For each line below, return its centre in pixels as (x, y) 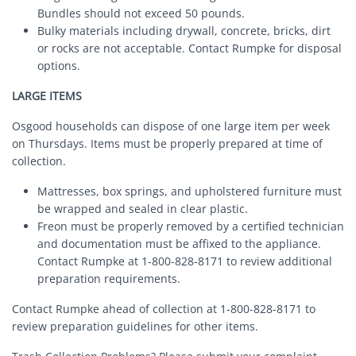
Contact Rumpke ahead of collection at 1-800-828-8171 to (164, 309)
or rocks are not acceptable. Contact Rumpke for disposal (190, 48)
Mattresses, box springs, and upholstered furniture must (190, 192)
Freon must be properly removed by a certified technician (191, 226)
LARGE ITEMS (47, 96)
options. (59, 66)
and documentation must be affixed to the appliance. (179, 244)
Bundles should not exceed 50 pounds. (141, 14)
